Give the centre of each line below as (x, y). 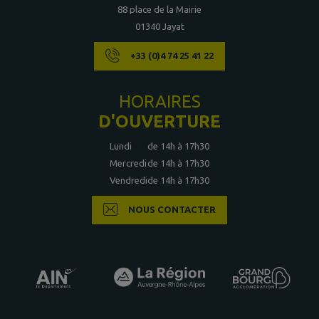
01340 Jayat (159, 26)
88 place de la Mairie (159, 9)
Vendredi (129, 180)
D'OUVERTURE (159, 121)
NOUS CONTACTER (172, 209)
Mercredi (128, 163)
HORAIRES (159, 101)
